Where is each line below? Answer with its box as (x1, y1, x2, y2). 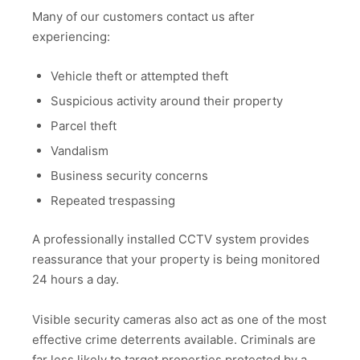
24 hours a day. (32, 271, 119, 287)
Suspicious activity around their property (50, 92, 283, 108)
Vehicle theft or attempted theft (50, 67, 228, 84)
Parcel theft (50, 117, 117, 133)
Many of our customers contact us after (32, 9, 255, 25)
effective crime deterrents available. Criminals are (32, 332, 316, 348)
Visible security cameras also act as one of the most (32, 312, 326, 328)
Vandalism (50, 142, 108, 158)
